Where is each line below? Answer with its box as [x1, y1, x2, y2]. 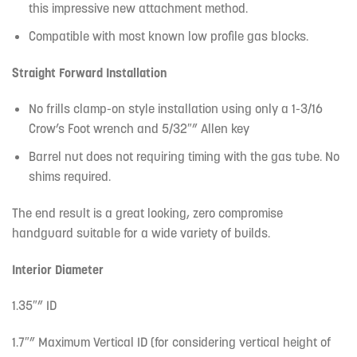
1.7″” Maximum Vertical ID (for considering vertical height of [12, 334, 331, 351]
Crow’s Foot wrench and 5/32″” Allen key [28, 120, 249, 137]
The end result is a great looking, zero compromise [12, 204, 283, 221]
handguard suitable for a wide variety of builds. [12, 224, 270, 241]
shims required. [28, 167, 111, 184]
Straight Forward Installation [12, 64, 167, 80]
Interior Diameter [12, 261, 104, 277]
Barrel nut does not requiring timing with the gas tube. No [28, 147, 339, 164]
